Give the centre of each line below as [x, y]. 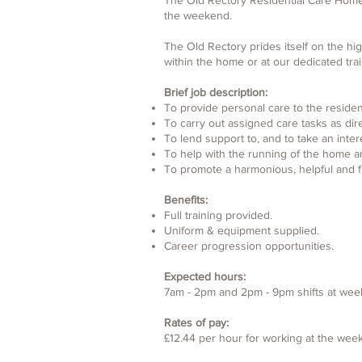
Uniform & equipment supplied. [242, 230]
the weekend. [198, 15]
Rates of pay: [196, 322]
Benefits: [186, 200]
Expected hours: [205, 276]
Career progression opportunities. [249, 246]
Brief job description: [216, 92]
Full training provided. [218, 215]
